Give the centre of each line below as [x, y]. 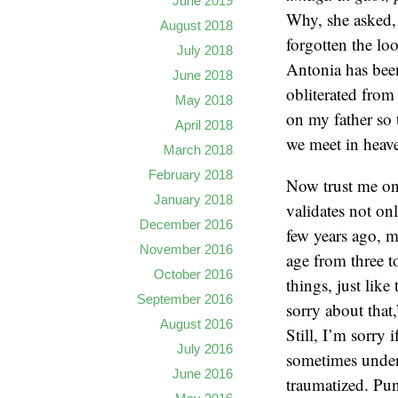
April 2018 [204, 125]
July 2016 [205, 349]
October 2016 [193, 274]
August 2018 [196, 25]
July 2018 [205, 50]
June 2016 [203, 374]
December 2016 [186, 224]
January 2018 [193, 199]
